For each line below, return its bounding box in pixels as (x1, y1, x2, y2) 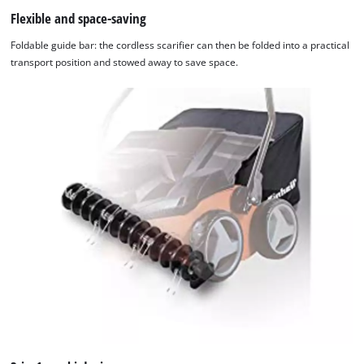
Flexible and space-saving (11, 8, 147, 28)
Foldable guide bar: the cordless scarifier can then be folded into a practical (11, 39, 350, 52)
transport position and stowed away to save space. (11, 56, 239, 69)
